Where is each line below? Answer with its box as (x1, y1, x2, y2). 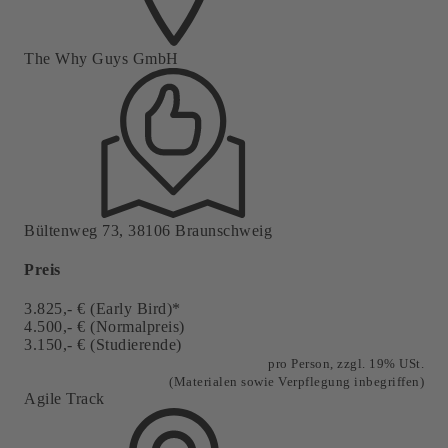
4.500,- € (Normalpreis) (24, 318, 185, 336)
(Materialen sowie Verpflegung (169, 375, 354, 390)
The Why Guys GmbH (24, 49, 179, 67)
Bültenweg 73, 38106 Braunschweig (24, 221, 272, 239)
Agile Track (24, 390, 105, 408)
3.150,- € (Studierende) (24, 336, 182, 354)
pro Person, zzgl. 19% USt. (268, 357, 424, 372)
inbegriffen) (354, 375, 424, 390)
